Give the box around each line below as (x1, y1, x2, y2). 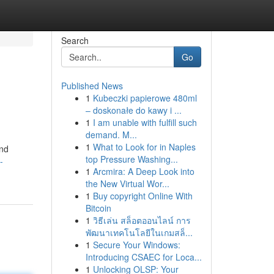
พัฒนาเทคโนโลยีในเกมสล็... (85, 226, 193, 239)
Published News (61, 80, 123, 92)
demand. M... (85, 128, 137, 141)
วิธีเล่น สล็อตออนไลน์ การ (92, 214, 191, 226)
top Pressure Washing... (85, 153, 178, 165)
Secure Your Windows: (92, 239, 180, 251)
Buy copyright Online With (92, 190, 193, 202)
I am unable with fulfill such (92, 116, 197, 128)
